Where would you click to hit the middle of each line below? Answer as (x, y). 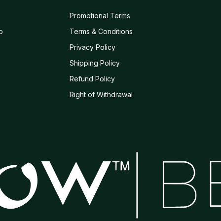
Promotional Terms (100, 16)
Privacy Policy (93, 47)
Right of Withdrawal (101, 95)
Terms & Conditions (101, 32)
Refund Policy (92, 79)
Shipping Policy (95, 63)
